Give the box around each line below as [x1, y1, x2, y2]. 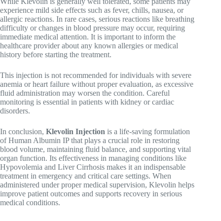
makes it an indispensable [105, 162, 185, 171]
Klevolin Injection [46, 127, 105, 136]
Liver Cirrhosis [58, 162, 105, 171]
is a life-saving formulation [105, 127, 190, 136]
